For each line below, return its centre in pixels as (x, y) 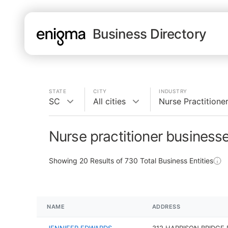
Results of (106, 161)
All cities (109, 101)
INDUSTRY (173, 91)
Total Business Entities (176, 161)
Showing (64, 161)
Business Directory (150, 34)
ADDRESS (166, 207)
